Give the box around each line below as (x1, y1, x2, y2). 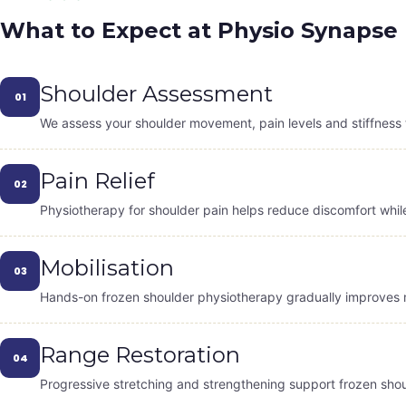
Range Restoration (40, 342, 240, 369)
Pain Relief (40, 168, 155, 195)
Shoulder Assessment (40, 81, 273, 108)
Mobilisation (40, 255, 174, 282)
